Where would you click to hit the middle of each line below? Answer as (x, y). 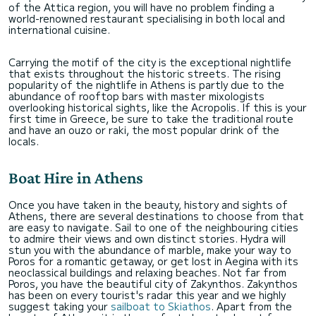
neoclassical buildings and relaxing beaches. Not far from (147, 272)
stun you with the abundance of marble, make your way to (150, 249)
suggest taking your (60, 306)
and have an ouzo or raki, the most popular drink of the (144, 129)
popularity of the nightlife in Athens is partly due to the (146, 84)
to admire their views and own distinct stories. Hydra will (147, 238)
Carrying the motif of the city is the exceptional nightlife (150, 62)
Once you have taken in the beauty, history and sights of (148, 204)
